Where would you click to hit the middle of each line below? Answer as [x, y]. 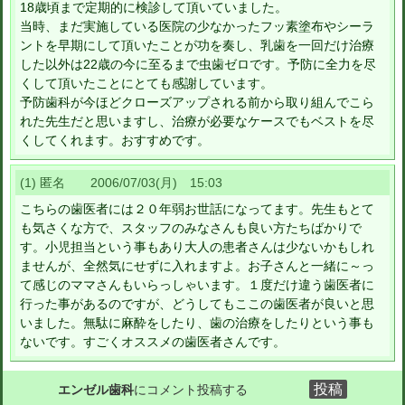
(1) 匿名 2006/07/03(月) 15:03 [121, 183]
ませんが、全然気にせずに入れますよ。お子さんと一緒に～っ [197, 266]
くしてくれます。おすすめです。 [115, 141]
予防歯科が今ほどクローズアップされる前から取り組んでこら [197, 103]
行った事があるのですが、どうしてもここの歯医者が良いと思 [197, 304]
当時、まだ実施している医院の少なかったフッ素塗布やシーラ [197, 27]
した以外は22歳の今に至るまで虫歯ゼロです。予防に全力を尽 [198, 65]
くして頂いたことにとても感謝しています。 [146, 84]
